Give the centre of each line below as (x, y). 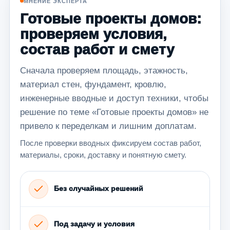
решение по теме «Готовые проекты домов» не (114, 112)
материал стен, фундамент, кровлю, (93, 84)
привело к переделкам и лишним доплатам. (108, 126)
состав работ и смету (97, 49)
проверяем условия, (93, 34)
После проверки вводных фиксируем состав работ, (111, 143)
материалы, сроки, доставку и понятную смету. (103, 155)
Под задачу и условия (94, 224)
